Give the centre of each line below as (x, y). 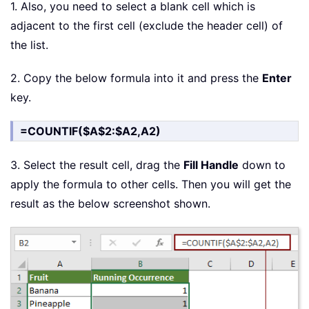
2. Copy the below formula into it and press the (136, 78)
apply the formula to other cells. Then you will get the (151, 185)
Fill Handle (211, 165)
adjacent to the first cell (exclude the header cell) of (147, 26)
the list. (29, 45)
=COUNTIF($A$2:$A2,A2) (90, 131)
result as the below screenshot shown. (110, 204)
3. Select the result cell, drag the (97, 165)
